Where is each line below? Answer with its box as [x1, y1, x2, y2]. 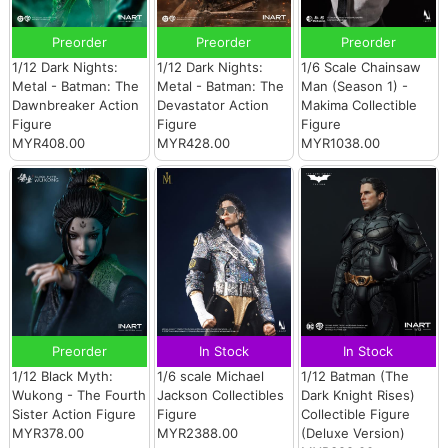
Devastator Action [156, 97, 269, 114]
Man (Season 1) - [301, 78, 409, 95]
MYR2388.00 [156, 425, 238, 442]
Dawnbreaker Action [12, 97, 140, 114]
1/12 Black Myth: [12, 368, 114, 385]
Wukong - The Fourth [12, 387, 147, 404]
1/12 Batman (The [301, 368, 410, 385]
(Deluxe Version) [301, 425, 406, 442]
